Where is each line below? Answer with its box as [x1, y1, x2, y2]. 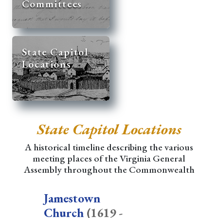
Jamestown [43, 190, 100, 206]
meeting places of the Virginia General [33, 152, 185, 164]
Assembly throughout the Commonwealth [23, 163, 195, 176]
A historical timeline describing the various [25, 141, 193, 153]
